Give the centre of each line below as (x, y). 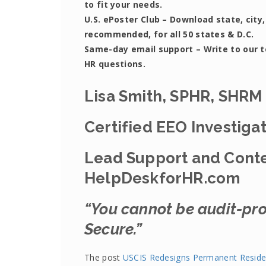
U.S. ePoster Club (122, 19)
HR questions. (115, 64)
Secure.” (113, 229)
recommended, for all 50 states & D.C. (169, 34)
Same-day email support (139, 49)
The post (104, 257)
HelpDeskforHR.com (162, 178)
